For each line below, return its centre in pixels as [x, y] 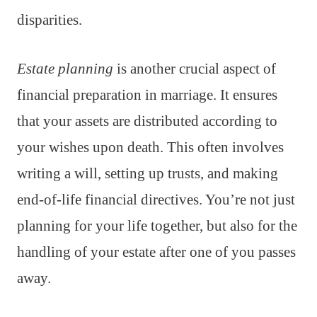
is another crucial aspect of [195, 69]
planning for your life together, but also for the [157, 226]
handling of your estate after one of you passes [156, 252]
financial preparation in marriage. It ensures [147, 95]
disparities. [50, 20]
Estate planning [65, 69]
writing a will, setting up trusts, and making [148, 174]
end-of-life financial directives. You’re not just [156, 200]
